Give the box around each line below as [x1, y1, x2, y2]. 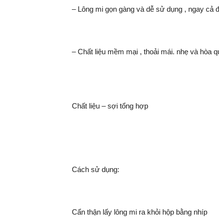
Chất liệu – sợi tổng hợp [72, 101, 148, 110]
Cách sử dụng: [72, 165, 119, 174]
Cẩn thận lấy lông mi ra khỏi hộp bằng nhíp [72, 208, 207, 217]
